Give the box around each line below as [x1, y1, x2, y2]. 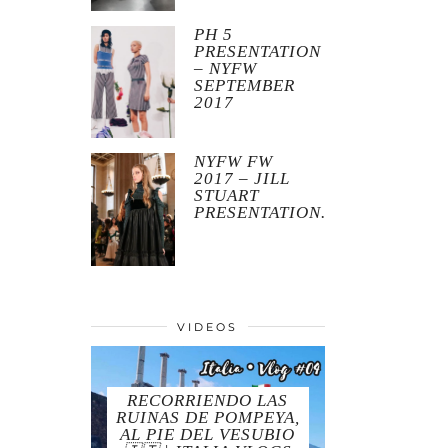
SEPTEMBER [194, 75, 296, 95]
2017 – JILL [194, 169, 291, 189]
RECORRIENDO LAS [127, 391, 289, 411]
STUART [194, 186, 260, 206]
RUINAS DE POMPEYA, [115, 408, 300, 428]
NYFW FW [194, 152, 274, 172]
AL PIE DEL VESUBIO [120, 425, 296, 445]
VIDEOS [177, 319, 239, 334]
